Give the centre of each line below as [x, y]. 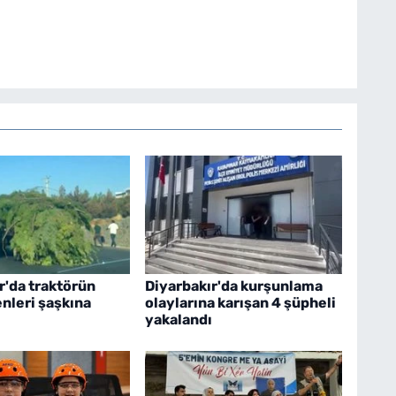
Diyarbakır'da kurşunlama [233, 286]
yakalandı [178, 320]
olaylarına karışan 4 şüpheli [240, 303]
